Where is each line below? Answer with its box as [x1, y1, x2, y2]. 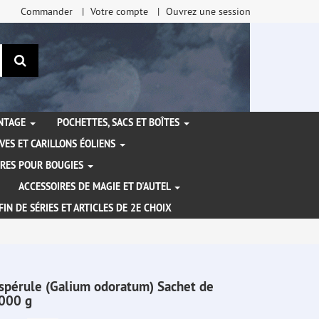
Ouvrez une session [166, 5, 251, 18]
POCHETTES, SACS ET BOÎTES [57, 116, 182, 130]
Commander [21, 5, 73, 18]
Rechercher [25, 51, 86, 68]
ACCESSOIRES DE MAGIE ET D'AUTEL [19, 180, 173, 194]
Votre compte [90, 5, 148, 18]
